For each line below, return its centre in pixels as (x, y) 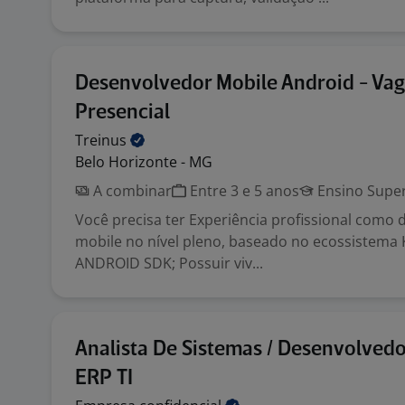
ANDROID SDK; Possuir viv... (169, 263)
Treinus (103, 140)
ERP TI (104, 378)
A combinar (131, 191)
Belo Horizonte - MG (144, 162)
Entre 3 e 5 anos (243, 191)
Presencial (122, 113)
